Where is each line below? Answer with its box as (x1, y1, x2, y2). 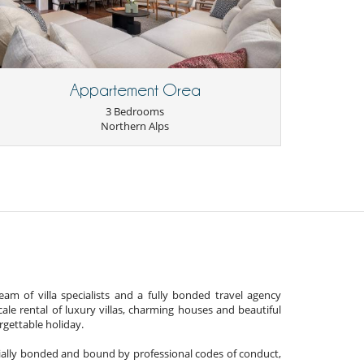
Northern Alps (101, 119, 169, 134)
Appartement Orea (69, 81, 201, 100)
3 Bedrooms (106, 104, 164, 119)
